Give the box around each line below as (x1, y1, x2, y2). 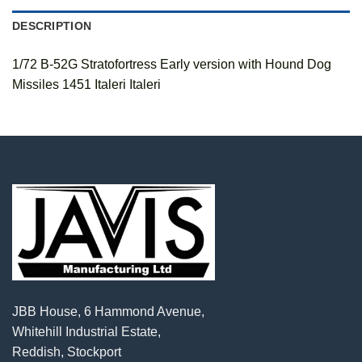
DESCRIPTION (12, 19, 92, 33)
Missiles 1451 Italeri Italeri (12, 78, 161, 92)
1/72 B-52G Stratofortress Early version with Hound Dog (12, 57, 331, 72)
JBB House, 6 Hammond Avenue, (12, 304, 204, 318)
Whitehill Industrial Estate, (12, 324, 161, 339)
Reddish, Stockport (12, 344, 121, 359)
